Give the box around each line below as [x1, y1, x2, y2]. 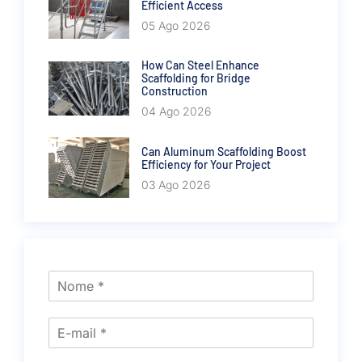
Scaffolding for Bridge [141, 71, 250, 86]
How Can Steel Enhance [141, 58, 259, 73]
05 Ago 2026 [141, 18, 210, 32]
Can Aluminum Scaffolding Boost [141, 144, 306, 158]
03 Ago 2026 [141, 177, 210, 192]
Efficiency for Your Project [141, 157, 271, 171]
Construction [141, 84, 208, 99]
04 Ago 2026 [141, 104, 211, 119]
